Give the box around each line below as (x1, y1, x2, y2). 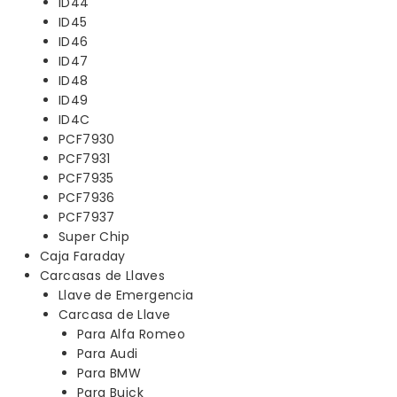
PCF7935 (58, 168, 114, 187)
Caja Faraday (40, 246, 126, 265)
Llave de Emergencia (58, 285, 194, 304)
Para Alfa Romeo (77, 324, 185, 343)
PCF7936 (58, 188, 115, 206)
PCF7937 (58, 207, 115, 226)
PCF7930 (58, 129, 115, 148)
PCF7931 (58, 149, 111, 167)
